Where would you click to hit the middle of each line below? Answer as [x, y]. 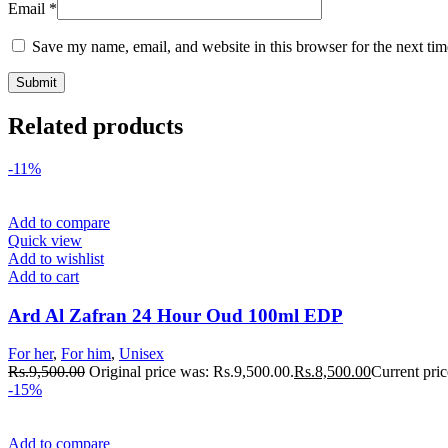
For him [86, 354]
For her [30, 354]
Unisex [141, 354]
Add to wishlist [56, 259]
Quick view [45, 241]
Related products [95, 126]
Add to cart [43, 277]
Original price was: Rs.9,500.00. [191, 372]
